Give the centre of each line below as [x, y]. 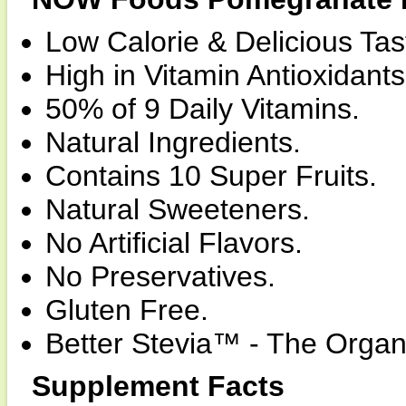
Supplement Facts [158, 386]
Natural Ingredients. [173, 142]
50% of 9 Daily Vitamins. [203, 109]
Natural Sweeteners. [178, 209]
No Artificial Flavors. [174, 243]
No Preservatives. [160, 276]
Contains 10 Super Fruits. [211, 176]
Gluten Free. [127, 310]
